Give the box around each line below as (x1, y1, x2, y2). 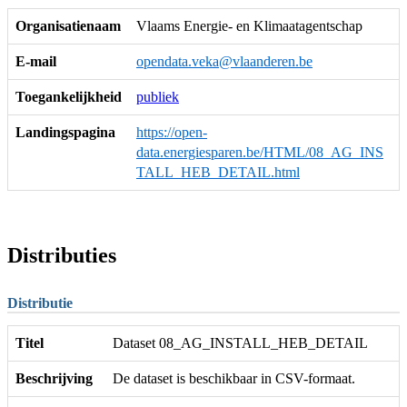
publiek (136, 88, 179, 104)
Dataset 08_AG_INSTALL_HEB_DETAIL (113, 334, 368, 351)
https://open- (136, 124, 207, 140)
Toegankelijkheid (15, 88, 122, 104)
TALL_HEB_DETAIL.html (136, 164, 300, 180)
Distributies (7, 243, 116, 267)
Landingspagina (15, 124, 115, 140)
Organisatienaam (15, 17, 121, 34)
